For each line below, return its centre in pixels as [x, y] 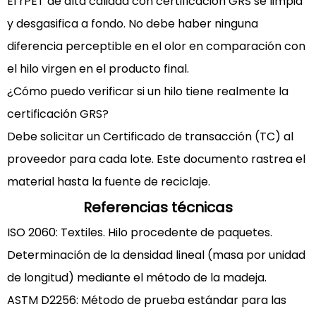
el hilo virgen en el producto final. [98, 69]
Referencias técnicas [158, 207]
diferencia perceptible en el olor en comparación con [156, 46]
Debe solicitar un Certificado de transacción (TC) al [150, 136]
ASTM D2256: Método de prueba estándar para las [147, 300]
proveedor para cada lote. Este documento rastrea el [156, 159]
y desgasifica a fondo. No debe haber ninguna [133, 24]
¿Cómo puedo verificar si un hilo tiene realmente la [148, 91]
